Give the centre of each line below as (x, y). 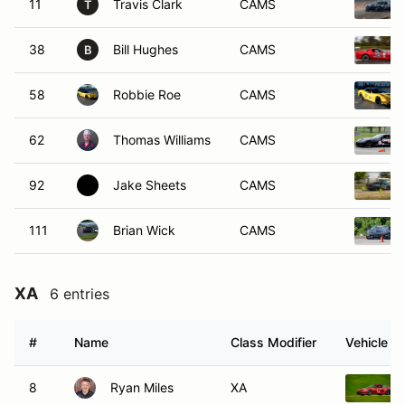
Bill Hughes (146, 49)
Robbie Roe (147, 94)
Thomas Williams (162, 140)
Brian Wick (144, 230)
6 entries (80, 294)
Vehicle (367, 342)
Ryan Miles (142, 387)
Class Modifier (273, 342)
